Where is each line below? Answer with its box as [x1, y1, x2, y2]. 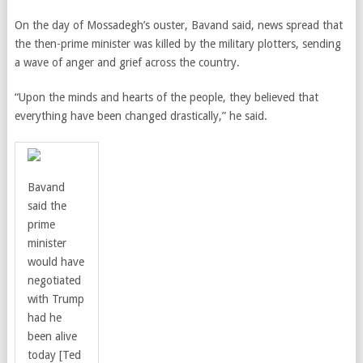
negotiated [27, 274, 81, 287]
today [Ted [27, 348, 81, 361]
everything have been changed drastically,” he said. [14, 109, 267, 122]
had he [27, 311, 62, 324]
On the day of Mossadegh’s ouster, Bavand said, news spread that [14, 19, 343, 32]
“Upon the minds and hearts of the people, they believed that [14, 91, 318, 104]
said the [27, 199, 66, 212]
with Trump [27, 293, 84, 305]
